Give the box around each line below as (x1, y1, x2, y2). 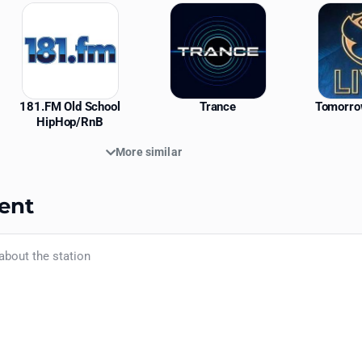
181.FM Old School (19, 99, 120, 115)
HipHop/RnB (36, 115, 103, 130)
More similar (116, 145, 182, 159)
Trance (199, 99, 237, 115)
